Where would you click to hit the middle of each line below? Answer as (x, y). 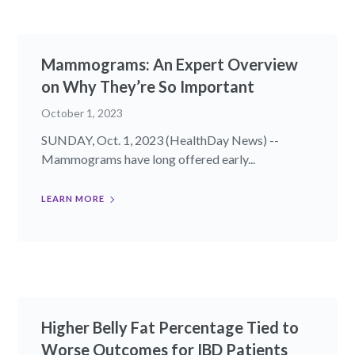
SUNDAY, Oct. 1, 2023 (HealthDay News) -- (160, 140)
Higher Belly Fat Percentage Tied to (170, 328)
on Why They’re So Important (148, 87)
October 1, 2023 (82, 113)
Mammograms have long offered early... (149, 159)
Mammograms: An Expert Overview (170, 65)
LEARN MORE (73, 199)
